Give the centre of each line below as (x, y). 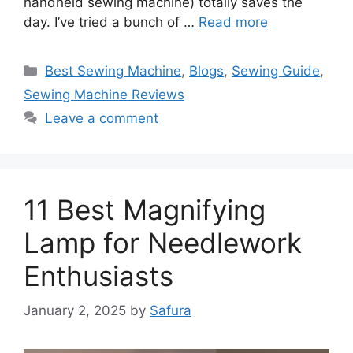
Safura (171, 311)
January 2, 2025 (75, 311)
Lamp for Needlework (163, 242)
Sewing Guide (276, 71)
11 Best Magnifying (145, 209)
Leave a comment (102, 118)
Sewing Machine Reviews (104, 94)
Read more (233, 22)
